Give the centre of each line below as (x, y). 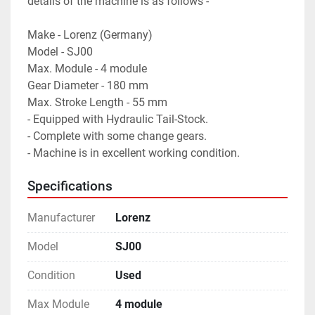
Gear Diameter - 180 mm (88, 85)
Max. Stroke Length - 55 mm (97, 102)
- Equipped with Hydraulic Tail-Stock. (118, 119)
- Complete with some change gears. (117, 136)
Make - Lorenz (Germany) (90, 34)
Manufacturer (61, 217)
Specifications (70, 186)
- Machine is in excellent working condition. (134, 153)
